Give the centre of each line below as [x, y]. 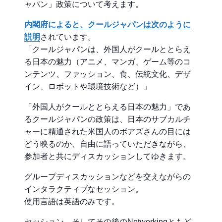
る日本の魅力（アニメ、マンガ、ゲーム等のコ [108, 62]
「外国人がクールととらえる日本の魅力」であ [108, 107]
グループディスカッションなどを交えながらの [108, 177]
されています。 [68, 37]
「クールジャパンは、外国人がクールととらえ [108, 50]
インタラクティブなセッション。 [84, 189]
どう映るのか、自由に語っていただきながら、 [108, 144]
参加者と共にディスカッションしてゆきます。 [108, 157]
